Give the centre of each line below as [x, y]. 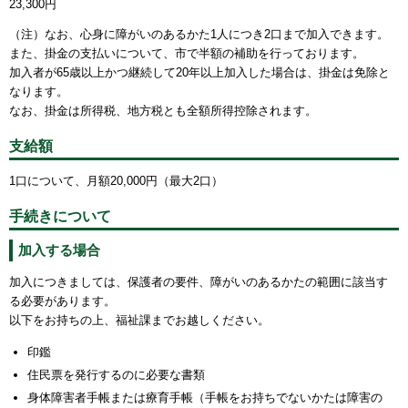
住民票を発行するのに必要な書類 [116, 374]
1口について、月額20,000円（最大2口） [116, 180]
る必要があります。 [62, 301]
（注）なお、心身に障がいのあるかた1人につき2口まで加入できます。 [199, 34]
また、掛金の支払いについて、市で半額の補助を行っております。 [187, 53]
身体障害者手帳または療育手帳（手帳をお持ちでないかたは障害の [205, 397]
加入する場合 [59, 250]
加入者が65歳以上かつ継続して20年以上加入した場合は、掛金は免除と [199, 72]
